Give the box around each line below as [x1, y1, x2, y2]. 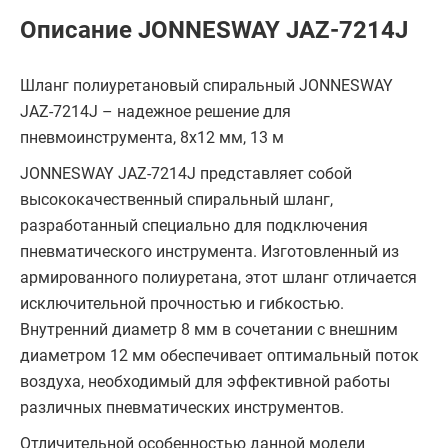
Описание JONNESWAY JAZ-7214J [20, 16, 408, 44]
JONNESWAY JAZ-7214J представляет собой [20, 164, 352, 183]
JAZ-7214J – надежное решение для [20, 102, 291, 121]
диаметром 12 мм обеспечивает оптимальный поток [20, 346, 419, 365]
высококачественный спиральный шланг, [20, 190, 333, 209]
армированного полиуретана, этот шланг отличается [20, 268, 417, 287]
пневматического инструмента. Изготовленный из [20, 242, 399, 261]
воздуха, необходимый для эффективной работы [20, 372, 390, 391]
